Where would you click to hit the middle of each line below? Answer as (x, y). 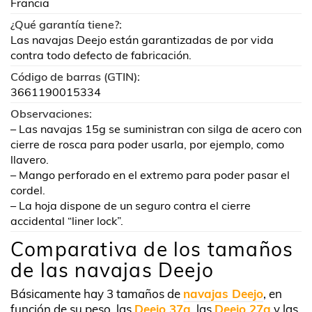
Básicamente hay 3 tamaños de (97, 294)
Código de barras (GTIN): (75, 77)
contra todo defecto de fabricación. (101, 55)
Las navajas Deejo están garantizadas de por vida (142, 40)
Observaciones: (51, 114)
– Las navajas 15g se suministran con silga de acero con (156, 129)
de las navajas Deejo (112, 270)
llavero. (30, 159)
